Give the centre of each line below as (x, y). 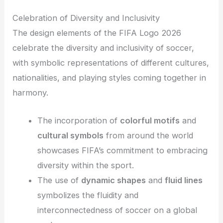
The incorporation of (78, 120)
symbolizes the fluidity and (88, 195)
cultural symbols (70, 135)
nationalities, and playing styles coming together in (110, 77)
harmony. (31, 92)
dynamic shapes (113, 180)
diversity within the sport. (85, 165)
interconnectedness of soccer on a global (117, 210)
